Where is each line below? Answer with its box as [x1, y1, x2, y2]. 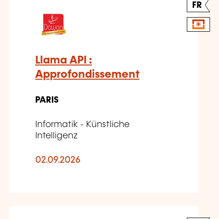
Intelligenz [35, 131, 78, 141]
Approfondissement [35, 69, 139, 81]
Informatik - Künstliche [35, 120, 130, 130]
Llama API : [35, 55, 92, 66]
